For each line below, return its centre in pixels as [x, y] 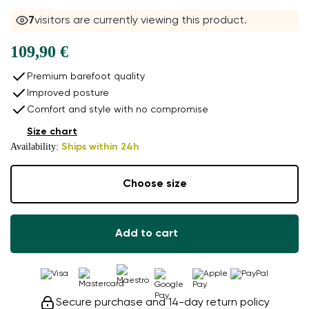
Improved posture [68, 93]
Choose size [154, 184]
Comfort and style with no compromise [118, 110]
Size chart [52, 132]
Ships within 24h [100, 147]
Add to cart [146, 234]
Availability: [36, 147]
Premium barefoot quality [86, 77]
